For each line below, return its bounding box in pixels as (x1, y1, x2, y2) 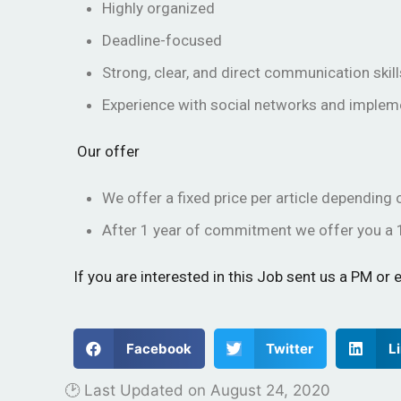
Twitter (266, 339, 313, 357)
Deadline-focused (102, 31, 222, 50)
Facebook (125, 339, 192, 357)
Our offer (73, 142, 140, 161)
